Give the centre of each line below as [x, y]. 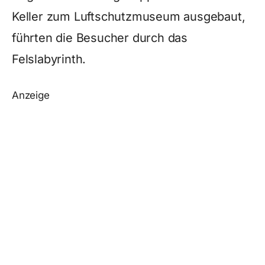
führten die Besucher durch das [100, 38]
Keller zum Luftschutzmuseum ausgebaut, [129, 17]
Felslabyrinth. [49, 59]
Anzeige [31, 95]
